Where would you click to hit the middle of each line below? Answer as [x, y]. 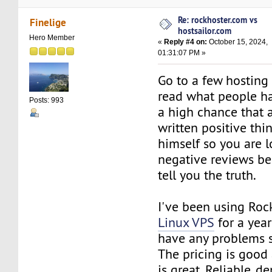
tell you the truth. [207, 175]
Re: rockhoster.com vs [218, 20]
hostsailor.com [205, 31]
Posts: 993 [47, 100]
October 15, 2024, [238, 42]
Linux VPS [186, 223]
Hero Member [52, 37]
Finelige [48, 22]
